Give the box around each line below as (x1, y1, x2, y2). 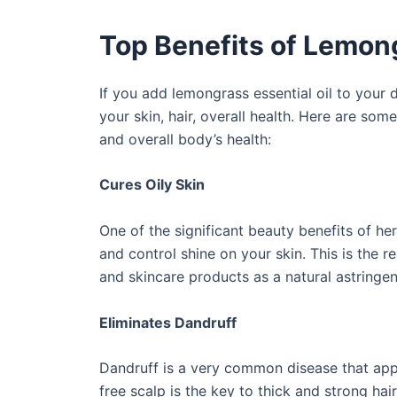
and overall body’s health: (99, 129, 271, 148)
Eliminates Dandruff (99, 313, 240, 331)
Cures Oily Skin (99, 175, 205, 194)
